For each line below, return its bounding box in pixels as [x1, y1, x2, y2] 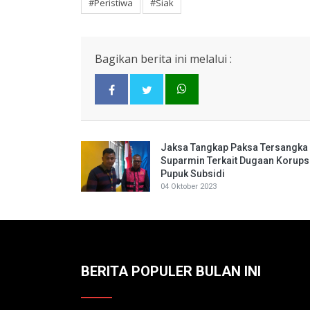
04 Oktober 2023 [161, 182, 217, 191]
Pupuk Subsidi [161, 168, 225, 179]
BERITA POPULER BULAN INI [81, 263, 261, 280]
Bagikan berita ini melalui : [95, 51, 232, 66]
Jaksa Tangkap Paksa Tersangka [161, 142, 308, 153]
